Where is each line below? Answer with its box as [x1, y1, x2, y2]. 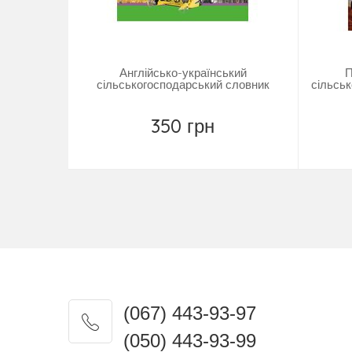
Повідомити [161, 140, 225, 156]
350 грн [151, 114, 215, 138]
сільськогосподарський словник [96, 77, 269, 93]
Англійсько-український [119, 65, 247, 81]
